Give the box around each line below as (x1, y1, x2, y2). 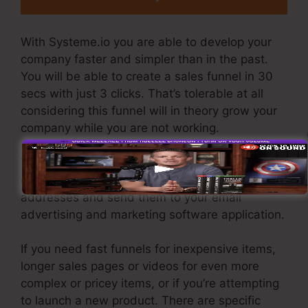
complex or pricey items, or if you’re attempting (21, 276, 279, 291)
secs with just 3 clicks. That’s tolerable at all (21, 87, 263, 101)
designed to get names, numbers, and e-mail (21, 173, 271, 187)
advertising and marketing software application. (21, 207, 285, 221)
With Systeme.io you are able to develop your (21, 35, 272, 49)
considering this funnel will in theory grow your (21, 104, 277, 118)
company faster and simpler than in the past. (21, 52, 268, 67)
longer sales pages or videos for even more (21, 259, 259, 274)
